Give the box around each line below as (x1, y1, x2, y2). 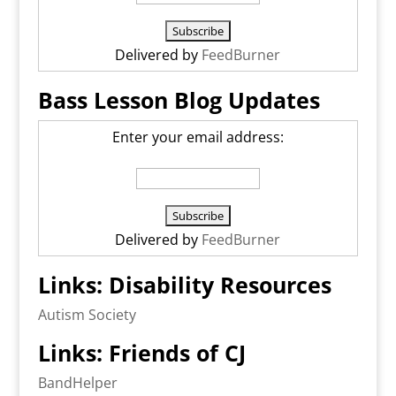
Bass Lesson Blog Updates (37, 85, 320, 116)
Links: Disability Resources (37, 270, 331, 301)
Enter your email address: (111, 127, 284, 148)
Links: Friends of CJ (37, 338, 246, 369)
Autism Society (37, 305, 136, 325)
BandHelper (37, 373, 118, 393)
